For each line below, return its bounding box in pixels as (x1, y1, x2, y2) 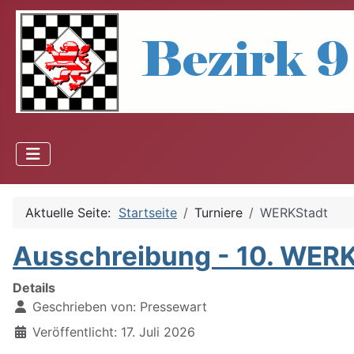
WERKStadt (260, 205, 328, 221)
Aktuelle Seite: (25, 205, 119, 221)
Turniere (194, 205, 243, 221)
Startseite (119, 205, 177, 221)
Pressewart (140, 299, 207, 315)
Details (13, 280, 55, 296)
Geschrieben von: (28, 299, 140, 315)
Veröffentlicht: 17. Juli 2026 (32, 324, 195, 341)
